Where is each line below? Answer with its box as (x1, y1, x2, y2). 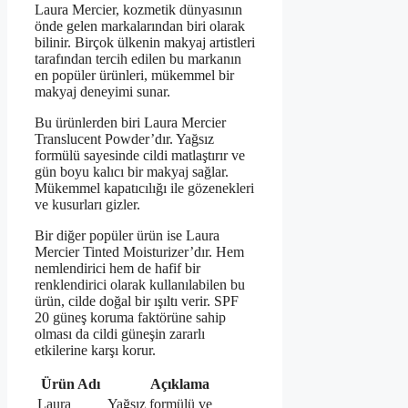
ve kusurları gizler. (35, 197, 140, 213)
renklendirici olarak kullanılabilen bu (35, 277, 245, 293)
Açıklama (150, 376, 209, 393)
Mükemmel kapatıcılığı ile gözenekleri (35, 180, 254, 197)
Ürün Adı (41, 376, 100, 393)
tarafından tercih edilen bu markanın (35, 51, 241, 67)
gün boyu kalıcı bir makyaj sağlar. (35, 164, 229, 180)
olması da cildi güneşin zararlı (35, 326, 205, 342)
